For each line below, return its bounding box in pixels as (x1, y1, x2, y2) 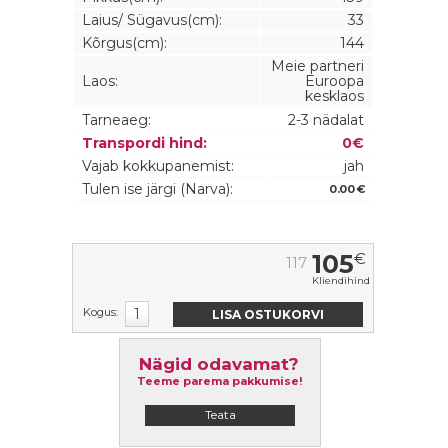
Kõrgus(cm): (82, 34, 167, 52)
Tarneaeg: (82, 111, 151, 129)
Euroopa (305, 72, 364, 90)
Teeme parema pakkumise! (136, 374, 302, 388)
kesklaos (305, 87, 364, 105)
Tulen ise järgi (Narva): (82, 180, 233, 198)
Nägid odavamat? (139, 354, 299, 374)
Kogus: (83, 305, 118, 319)
